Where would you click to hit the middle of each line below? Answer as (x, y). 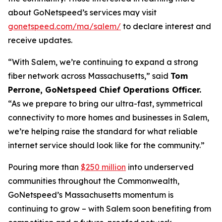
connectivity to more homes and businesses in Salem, (109, 117)
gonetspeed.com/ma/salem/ (64, 26)
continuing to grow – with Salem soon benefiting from (110, 209)
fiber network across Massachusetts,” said (89, 76)
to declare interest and (166, 26)
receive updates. (40, 40)
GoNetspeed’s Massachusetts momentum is (91, 195)
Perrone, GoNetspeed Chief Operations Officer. (105, 90)
